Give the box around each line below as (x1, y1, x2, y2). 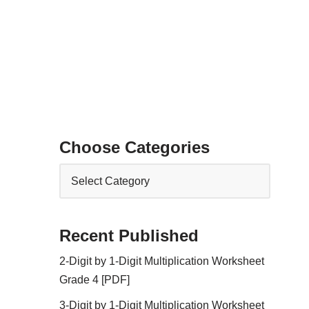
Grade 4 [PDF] (59, 274, 130, 286)
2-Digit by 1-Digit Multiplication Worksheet (59, 255, 265, 267)
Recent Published (59, 226, 199, 245)
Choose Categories (59, 138, 210, 157)
